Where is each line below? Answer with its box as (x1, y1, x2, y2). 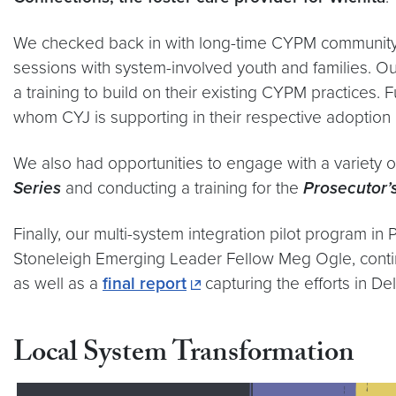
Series (13, 177, 61, 198)
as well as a (13, 272, 103, 293)
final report (103, 272, 187, 293)
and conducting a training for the (65, 177, 303, 198)
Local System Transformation (13, 331, 354, 379)
